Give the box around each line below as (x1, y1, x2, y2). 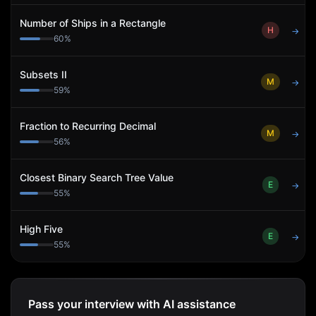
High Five (20, 223, 63, 235)
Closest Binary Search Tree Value (20, 171, 174, 183)
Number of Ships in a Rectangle (20, 17, 166, 29)
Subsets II (20, 68, 67, 80)
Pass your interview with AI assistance (28, 297, 236, 311)
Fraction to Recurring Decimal (20, 120, 156, 132)
